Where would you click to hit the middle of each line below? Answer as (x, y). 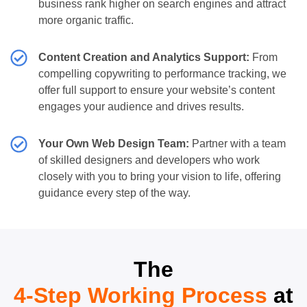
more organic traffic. (86, 20)
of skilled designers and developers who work (149, 160)
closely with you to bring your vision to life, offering (160, 176)
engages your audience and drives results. (142, 106)
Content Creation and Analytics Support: (144, 57)
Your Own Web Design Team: (114, 143)
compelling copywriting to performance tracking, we (163, 73)
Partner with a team (238, 143)
